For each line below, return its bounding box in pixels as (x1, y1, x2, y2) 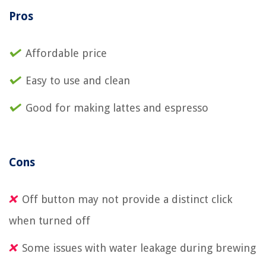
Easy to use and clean (26, 74, 130, 87)
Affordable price (26, 47, 107, 60)
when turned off (9, 214, 90, 227)
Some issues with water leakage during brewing (22, 242, 256, 255)
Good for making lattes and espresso (26, 102, 208, 115)
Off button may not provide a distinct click (22, 193, 232, 206)
